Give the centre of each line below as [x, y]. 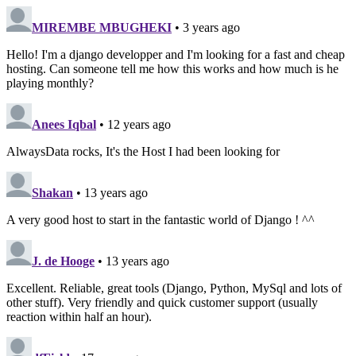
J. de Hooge [63, 261]
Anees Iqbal [64, 124]
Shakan [52, 193]
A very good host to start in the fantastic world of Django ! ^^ [161, 220]
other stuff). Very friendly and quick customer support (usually [162, 302]
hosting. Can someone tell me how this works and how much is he [172, 69]
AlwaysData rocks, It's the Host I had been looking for [143, 151]
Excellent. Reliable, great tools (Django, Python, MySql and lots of [174, 288]
